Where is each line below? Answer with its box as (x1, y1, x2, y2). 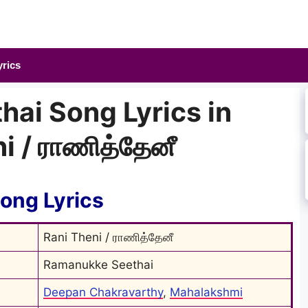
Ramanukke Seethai (43, 257, 153, 272)
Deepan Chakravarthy (43, 285, 163, 299)
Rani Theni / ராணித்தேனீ (43, 230, 173, 244)
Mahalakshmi (170, 285, 243, 299)
